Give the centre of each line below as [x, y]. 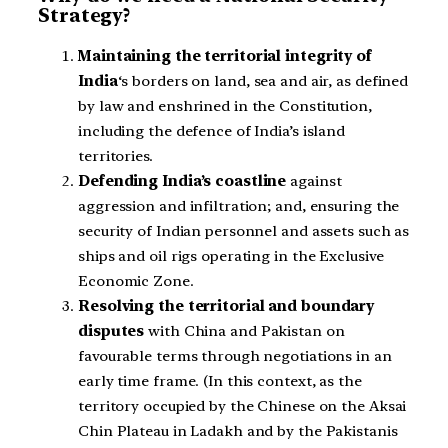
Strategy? [84, 15]
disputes [111, 330]
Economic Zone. [136, 280]
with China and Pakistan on [244, 330]
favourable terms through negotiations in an [235, 355]
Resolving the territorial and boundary [226, 305]
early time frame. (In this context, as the [220, 380]
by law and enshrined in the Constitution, [225, 105]
